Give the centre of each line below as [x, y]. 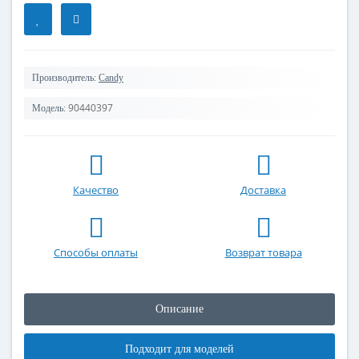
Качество [96, 190]
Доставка [263, 190]
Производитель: [64, 78]
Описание [179, 309]
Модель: [49, 108]
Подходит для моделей [179, 349]
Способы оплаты [96, 252]
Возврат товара [263, 252]
